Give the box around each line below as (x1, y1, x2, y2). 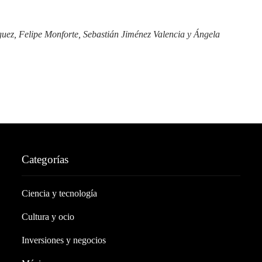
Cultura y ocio (22, 212, 75, 222)
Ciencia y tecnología (22, 188, 98, 198)
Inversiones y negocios (22, 235, 106, 245)
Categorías (22, 153, 69, 166)
